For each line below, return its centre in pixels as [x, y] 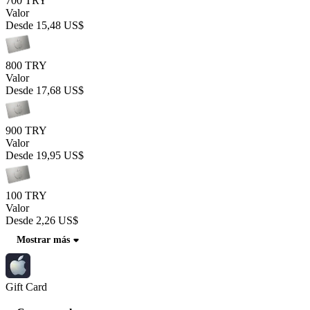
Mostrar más [43, 240]
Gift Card [26, 287]
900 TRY [26, 130]
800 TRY [26, 65]
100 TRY [26, 195]
